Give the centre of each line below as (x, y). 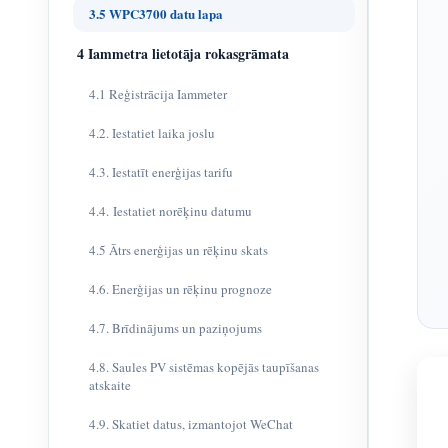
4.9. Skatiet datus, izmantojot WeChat (191, 424)
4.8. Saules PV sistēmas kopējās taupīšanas (204, 367)
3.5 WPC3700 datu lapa (156, 13)
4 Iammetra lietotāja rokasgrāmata (183, 53)
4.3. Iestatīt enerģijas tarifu (161, 172)
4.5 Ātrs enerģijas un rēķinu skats (178, 250)
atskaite (110, 385)
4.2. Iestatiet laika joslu (152, 133)
